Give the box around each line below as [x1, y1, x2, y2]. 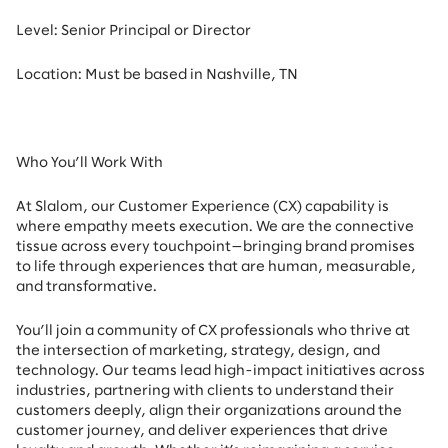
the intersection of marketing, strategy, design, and [16, 344, 380, 358]
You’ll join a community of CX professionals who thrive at [16, 324, 410, 338]
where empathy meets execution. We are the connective [16, 220, 414, 234]
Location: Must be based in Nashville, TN [16, 68, 298, 82]
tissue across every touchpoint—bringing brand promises [16, 240, 415, 254]
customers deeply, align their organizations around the [16, 404, 402, 418]
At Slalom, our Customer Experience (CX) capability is [16, 200, 389, 214]
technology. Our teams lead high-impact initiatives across [16, 364, 425, 378]
